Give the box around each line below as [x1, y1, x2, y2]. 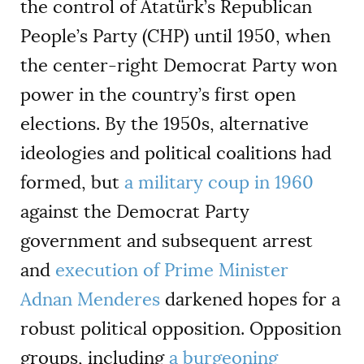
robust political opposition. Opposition [20, 316, 341, 340]
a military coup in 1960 [124, 170, 314, 194]
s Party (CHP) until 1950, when [80, 24, 331, 48]
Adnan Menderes [20, 287, 160, 311]
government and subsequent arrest [20, 228, 313, 253]
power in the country [20, 82, 198, 106]
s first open [201, 82, 296, 106]
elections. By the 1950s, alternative [20, 111, 309, 136]
